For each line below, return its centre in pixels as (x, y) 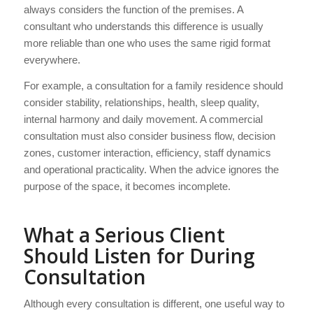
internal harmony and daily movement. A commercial (143, 119)
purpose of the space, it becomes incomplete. (127, 186)
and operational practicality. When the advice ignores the (151, 169)
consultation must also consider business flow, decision (149, 136)
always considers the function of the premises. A (133, 9)
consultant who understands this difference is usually (143, 26)
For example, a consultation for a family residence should (153, 85)
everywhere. (52, 59)
